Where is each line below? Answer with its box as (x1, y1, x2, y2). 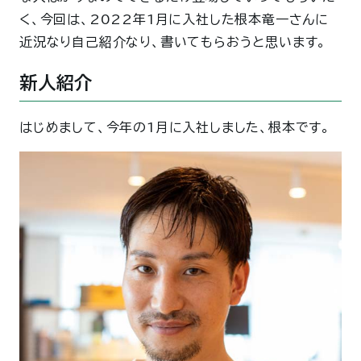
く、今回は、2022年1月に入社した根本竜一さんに (19, 13, 329, 26)
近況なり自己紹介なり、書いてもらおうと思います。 (19, 35, 327, 48)
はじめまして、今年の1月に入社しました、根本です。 (19, 121, 330, 135)
